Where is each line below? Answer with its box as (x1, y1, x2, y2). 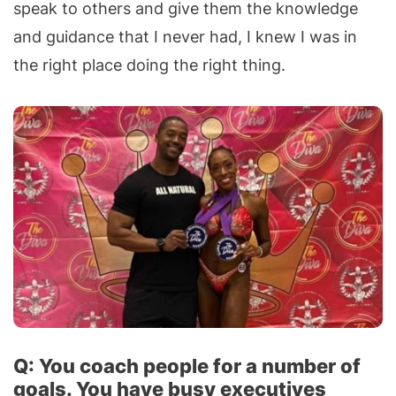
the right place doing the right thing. (13, 56, 286, 75)
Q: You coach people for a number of (13, 354, 361, 377)
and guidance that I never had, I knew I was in (13, 27, 357, 47)
